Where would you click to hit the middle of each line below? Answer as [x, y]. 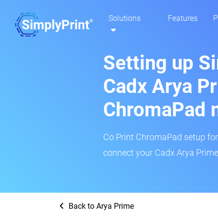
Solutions [125, 18]
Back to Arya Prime [100, 206]
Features [182, 18]
